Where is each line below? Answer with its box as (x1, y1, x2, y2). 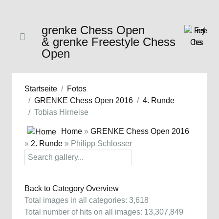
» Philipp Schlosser (63, 139, 132, 148)
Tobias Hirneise (34, 108, 88, 116)
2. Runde (31, 139, 63, 148)
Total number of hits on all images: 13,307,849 (24, 207, 183, 216)
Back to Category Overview (24, 184, 119, 193)
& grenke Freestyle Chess (42, 35, 175, 48)
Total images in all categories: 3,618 (24, 196, 149, 204)
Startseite (24, 85, 57, 93)
